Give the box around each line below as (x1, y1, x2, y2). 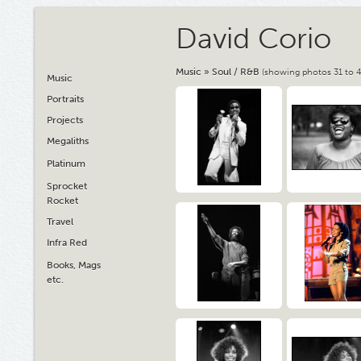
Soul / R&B (212, 66, 259, 77)
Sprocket (47, 180, 87, 192)
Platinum (47, 158, 85, 169)
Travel (47, 216, 73, 227)
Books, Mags (47, 259, 101, 271)
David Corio (176, 21, 331, 56)
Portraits (47, 93, 84, 105)
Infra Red (47, 237, 87, 248)
